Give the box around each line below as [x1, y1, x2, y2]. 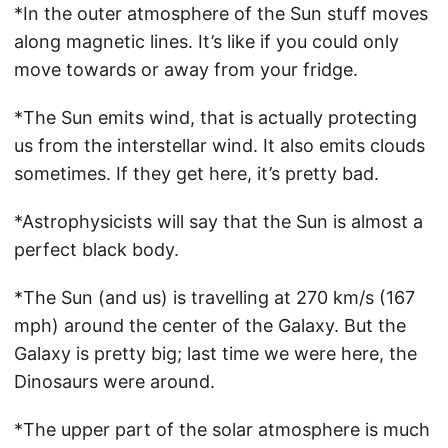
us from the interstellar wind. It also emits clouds [14, 135, 425, 156]
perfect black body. [14, 239, 179, 260]
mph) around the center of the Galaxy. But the [14, 315, 406, 336]
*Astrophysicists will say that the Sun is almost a [14, 211, 423, 232]
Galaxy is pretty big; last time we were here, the [14, 343, 417, 364]
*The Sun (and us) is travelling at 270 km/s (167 [14, 287, 415, 308]
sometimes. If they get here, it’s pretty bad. [14, 163, 379, 184]
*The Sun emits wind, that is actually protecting [14, 107, 417, 128]
